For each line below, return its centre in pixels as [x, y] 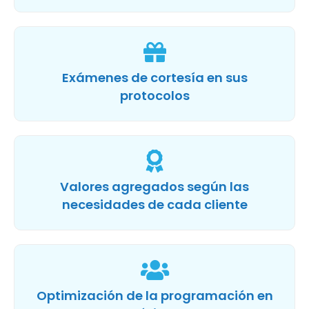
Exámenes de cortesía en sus [154, 77]
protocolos [154, 95]
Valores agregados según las [154, 186]
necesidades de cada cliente [154, 204]
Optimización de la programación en [154, 295]
